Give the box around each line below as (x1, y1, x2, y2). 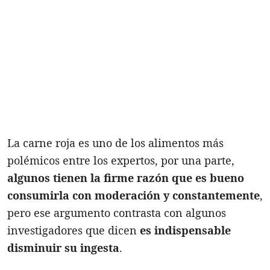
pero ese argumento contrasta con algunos (7, 205, 226, 220)
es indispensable (140, 222, 231, 237)
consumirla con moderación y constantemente (7, 187, 260, 202)
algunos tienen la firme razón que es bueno (7, 170, 244, 185)
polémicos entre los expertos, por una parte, (7, 152, 234, 168)
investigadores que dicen (7, 222, 140, 237)
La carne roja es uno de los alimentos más (7, 135, 224, 150)
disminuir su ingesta (7, 240, 119, 255)
